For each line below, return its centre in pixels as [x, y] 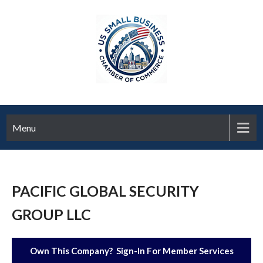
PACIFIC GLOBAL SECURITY [105, 191]
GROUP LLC [51, 214]
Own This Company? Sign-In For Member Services [131, 251]
